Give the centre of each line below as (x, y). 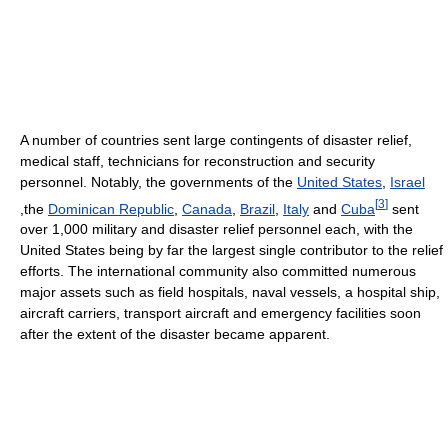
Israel (407, 181)
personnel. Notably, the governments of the (158, 181)
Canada (207, 208)
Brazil (257, 208)
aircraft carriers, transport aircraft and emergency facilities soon (220, 313)
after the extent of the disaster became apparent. (175, 334)
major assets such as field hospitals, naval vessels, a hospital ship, (230, 292)
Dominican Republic (111, 208)
